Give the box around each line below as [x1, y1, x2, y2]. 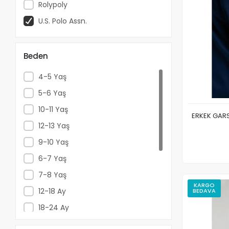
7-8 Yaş [38, 169, 66, 180]
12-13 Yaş [38, 120, 70, 131]
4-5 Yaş [38, 71, 66, 82]
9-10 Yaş [38, 136, 68, 147]
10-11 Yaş [38, 104, 68, 114]
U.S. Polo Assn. [38, 15, 87, 26]
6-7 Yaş [38, 153, 66, 164]
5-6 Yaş [38, 87, 66, 98]
